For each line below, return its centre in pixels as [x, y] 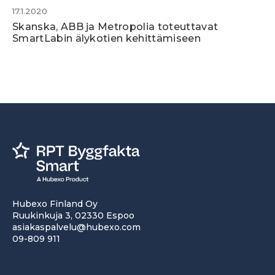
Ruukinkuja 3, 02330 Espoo [73, 215]
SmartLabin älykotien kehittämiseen [107, 38]
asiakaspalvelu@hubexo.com [76, 227]
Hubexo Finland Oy [55, 204]
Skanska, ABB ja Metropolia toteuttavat [115, 26]
